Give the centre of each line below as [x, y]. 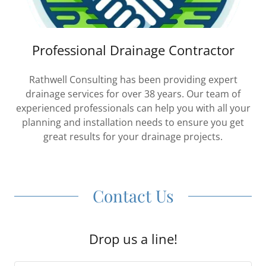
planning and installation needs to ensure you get [133, 122]
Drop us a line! [133, 239]
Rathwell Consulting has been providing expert [133, 80]
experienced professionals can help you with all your [133, 108]
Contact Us [133, 196]
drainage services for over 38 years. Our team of [133, 94]
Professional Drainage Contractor [133, 50]
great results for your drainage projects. [133, 137]
